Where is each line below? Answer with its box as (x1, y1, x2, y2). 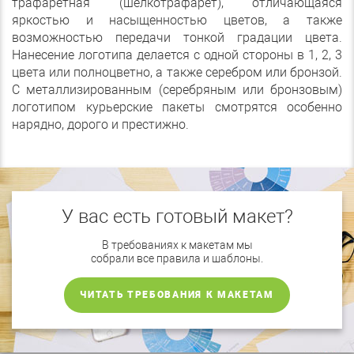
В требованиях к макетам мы (101, 239, 253, 252)
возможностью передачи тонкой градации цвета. (12, 30, 342, 46)
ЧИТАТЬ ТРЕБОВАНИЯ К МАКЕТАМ (80, 289, 274, 301)
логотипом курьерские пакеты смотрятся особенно (12, 100, 342, 115)
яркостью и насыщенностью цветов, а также (12, 13, 342, 28)
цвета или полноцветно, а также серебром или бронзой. (12, 65, 342, 81)
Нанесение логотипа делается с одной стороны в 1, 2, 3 (12, 47, 342, 63)
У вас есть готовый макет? (61, 205, 293, 228)
